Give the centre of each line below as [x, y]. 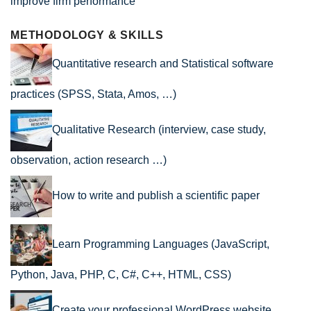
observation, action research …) [89, 160]
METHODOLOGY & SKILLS [87, 35]
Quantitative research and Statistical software [163, 64]
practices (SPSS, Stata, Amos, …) [93, 94]
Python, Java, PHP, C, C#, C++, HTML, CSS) [121, 275]
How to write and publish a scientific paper [156, 196]
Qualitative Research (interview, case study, [159, 130]
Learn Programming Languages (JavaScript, [161, 244]
